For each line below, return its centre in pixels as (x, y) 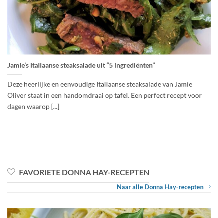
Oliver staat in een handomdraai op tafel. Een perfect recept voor (105, 95)
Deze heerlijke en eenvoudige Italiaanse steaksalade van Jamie (100, 84)
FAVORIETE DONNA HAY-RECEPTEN (84, 172)
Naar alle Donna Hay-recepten (160, 187)
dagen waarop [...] (33, 106)
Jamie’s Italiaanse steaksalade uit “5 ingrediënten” (81, 65)
